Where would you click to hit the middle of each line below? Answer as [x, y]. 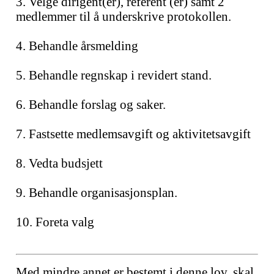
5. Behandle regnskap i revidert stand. [114, 75]
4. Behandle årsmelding [77, 46]
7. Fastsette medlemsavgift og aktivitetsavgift [133, 134]
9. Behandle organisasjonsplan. [97, 192]
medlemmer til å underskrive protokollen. [124, 16]
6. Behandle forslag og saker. [91, 104]
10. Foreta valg [55, 222]
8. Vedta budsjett [59, 163]
